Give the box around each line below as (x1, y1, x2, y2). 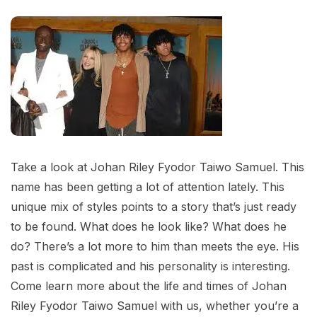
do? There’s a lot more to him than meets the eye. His (11, 239, 299, 254)
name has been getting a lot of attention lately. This (11, 180, 284, 195)
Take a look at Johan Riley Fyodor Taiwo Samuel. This (11, 160, 304, 175)
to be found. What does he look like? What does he (11, 219, 287, 234)
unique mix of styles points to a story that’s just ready (11, 200, 296, 214)
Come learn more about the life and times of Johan (11, 279, 287, 294)
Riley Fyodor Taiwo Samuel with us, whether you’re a (11, 299, 299, 313)
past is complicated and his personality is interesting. (11, 259, 290, 274)
